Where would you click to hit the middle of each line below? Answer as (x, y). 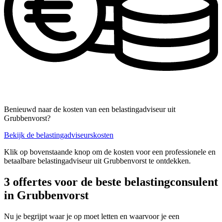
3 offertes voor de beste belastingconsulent (111, 182)
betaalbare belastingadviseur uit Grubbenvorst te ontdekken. (97, 161)
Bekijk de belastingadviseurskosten (59, 135)
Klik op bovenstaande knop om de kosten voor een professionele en (110, 152)
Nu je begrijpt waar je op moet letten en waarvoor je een (92, 217)
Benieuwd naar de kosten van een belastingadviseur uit (90, 110)
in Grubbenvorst (46, 195)
